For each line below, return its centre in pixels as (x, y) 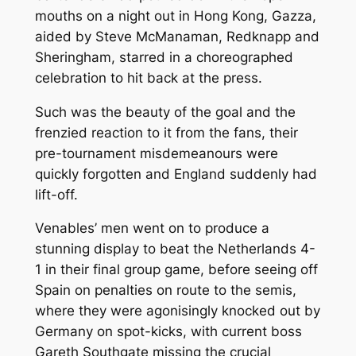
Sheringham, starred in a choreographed (164, 57)
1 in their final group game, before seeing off (176, 270)
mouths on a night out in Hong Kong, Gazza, (175, 15)
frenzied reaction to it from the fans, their (166, 132)
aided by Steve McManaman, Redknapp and (177, 36)
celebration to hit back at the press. (148, 77)
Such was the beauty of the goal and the (165, 112)
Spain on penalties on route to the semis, (165, 290)
